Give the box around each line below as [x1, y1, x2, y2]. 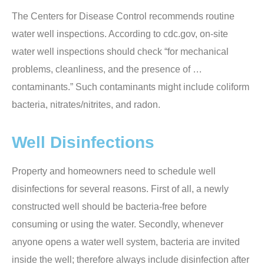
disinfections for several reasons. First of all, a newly [12, 183, 229, 194]
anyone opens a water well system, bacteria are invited [12, 236, 240, 247]
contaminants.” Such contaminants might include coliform [12, 82, 249, 93]
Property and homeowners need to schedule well [12, 166, 216, 176]
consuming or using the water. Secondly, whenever [12, 219, 223, 229]
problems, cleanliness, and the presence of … [12, 64, 202, 75]
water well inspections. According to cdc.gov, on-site [12, 29, 228, 39]
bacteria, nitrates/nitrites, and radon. [12, 100, 160, 110]
